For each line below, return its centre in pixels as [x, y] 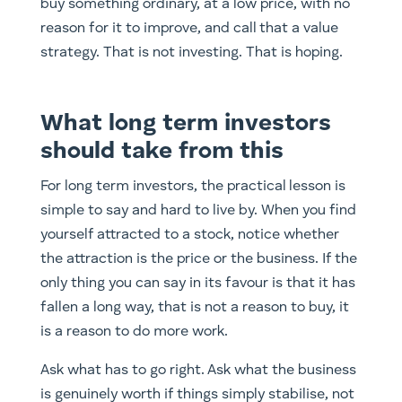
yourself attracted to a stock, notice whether [189, 236]
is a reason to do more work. [134, 332]
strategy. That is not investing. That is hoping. [191, 53]
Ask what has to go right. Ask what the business [198, 371]
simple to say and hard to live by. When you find [198, 211]
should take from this [162, 152]
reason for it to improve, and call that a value [189, 29]
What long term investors [185, 124]
